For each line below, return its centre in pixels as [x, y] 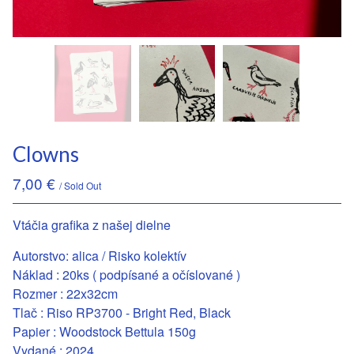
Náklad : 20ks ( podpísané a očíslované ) [126, 274]
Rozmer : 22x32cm [65, 293]
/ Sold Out [80, 185]
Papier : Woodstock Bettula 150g [104, 331]
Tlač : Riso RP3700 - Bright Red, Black [122, 312]
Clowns [46, 154]
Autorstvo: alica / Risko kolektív [100, 255]
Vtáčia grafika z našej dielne [92, 224]
